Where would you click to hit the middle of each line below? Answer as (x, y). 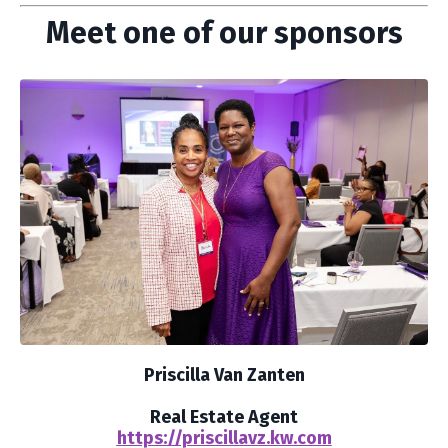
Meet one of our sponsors (224, 33)
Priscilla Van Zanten (224, 375)
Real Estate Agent (224, 417)
